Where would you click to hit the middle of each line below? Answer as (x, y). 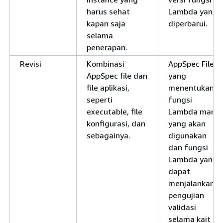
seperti (100, 100)
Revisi (31, 64)
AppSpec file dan (117, 76)
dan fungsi (188, 147)
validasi (182, 207)
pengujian (186, 195)
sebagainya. (109, 135)
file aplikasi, (108, 88)
